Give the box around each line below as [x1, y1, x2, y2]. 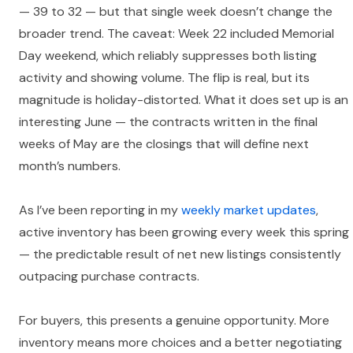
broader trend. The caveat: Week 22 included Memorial [19, 25, 334, 43]
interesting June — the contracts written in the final [19, 113, 318, 131]
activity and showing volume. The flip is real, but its [19, 69, 310, 87]
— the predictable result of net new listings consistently [19, 246, 341, 263]
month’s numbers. [19, 158, 121, 175]
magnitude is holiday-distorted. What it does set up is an [19, 91, 348, 109]
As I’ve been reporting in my [19, 202, 181, 219]
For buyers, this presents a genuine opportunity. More [19, 312, 329, 329]
